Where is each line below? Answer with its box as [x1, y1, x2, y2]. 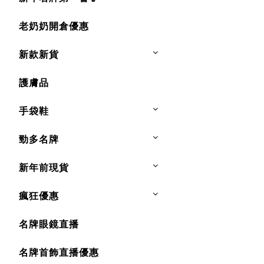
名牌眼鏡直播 [19, 219, 79, 230]
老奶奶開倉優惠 [19, 21, 89, 32]
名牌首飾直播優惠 [19, 247, 99, 258]
